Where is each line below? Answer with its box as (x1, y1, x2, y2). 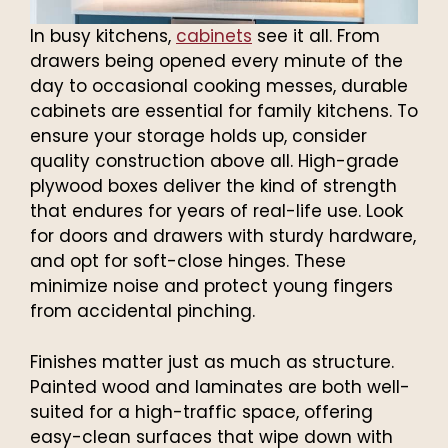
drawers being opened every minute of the (30, 49, 403, 74)
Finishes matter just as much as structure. (30, 349, 394, 374)
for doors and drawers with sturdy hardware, (30, 224, 416, 249)
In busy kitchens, (30, 24, 176, 49)
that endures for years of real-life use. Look (30, 199, 403, 224)
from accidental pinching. (30, 299, 255, 324)
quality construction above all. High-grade (30, 149, 399, 174)
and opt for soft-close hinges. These (30, 249, 346, 274)
